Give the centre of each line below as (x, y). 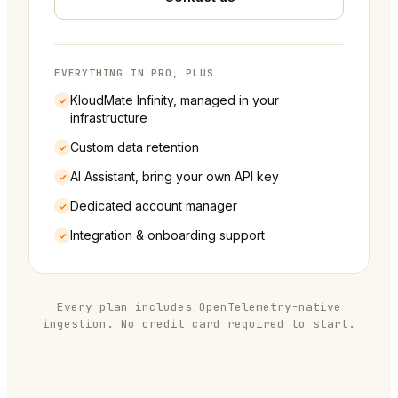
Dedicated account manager (154, 206)
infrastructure (109, 118)
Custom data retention (135, 147)
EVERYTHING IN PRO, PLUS (134, 73)
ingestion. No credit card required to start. (199, 324)
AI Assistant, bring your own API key (175, 177)
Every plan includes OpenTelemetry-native (199, 307)
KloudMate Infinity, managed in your (175, 100)
